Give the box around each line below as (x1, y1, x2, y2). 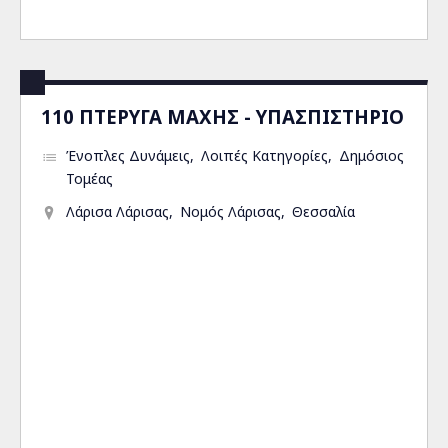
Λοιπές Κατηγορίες (201, 146, 328, 165)
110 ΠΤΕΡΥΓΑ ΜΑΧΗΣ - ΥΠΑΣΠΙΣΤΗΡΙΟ (41, 104, 404, 129)
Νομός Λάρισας (180, 202, 281, 221)
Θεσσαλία (292, 202, 355, 221)
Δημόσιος (339, 146, 404, 165)
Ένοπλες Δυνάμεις (66, 146, 190, 165)
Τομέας (66, 169, 113, 188)
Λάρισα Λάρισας (66, 202, 169, 221)
